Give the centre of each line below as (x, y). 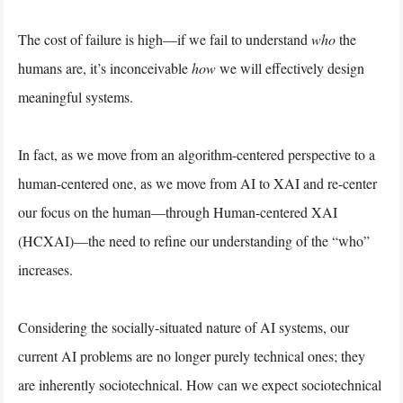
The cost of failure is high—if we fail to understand (165, 39)
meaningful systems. (76, 96)
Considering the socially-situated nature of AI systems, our (184, 327)
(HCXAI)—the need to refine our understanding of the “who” (194, 240)
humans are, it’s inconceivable (105, 67)
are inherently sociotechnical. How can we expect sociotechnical (200, 384)
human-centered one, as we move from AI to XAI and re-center (197, 183)
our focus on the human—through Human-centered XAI (178, 211)
